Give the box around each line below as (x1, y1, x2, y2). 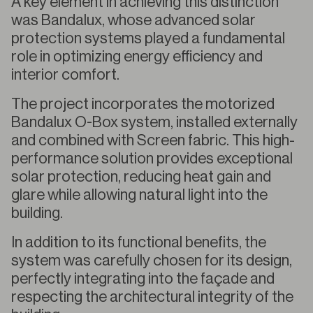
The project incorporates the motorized (11, 96, 275, 112)
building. (11, 205, 63, 221)
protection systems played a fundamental (11, 31, 285, 46)
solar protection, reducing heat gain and (11, 169, 271, 184)
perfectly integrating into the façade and (11, 271, 275, 286)
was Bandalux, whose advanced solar (11, 13, 256, 28)
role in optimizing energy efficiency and (11, 49, 263, 64)
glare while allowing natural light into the (11, 187, 268, 203)
